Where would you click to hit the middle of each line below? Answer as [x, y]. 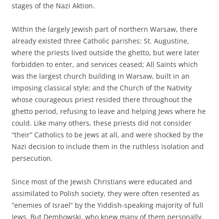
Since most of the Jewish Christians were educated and [102, 182]
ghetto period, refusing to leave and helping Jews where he [109, 111]
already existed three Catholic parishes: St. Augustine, [100, 41]
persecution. [32, 158]
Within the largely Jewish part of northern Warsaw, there [105, 29]
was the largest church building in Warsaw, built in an [101, 76]
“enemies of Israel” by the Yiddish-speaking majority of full [108, 205]
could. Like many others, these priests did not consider [102, 123]
